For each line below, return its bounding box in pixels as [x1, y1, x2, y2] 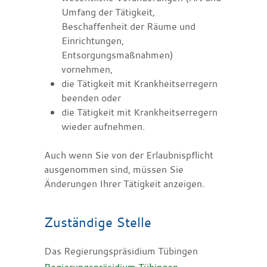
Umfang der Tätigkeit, [61, 5, 155, 18]
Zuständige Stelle [44, 213, 151, 231]
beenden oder [61, 91, 121, 104]
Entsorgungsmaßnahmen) [61, 48, 173, 61]
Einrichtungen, [61, 33, 124, 47]
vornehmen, [61, 62, 113, 76]
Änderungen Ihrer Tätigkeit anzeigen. [44, 176, 204, 190]
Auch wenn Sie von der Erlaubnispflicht [44, 148, 213, 162]
